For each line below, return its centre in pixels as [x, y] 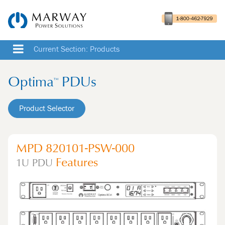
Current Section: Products [77, 49]
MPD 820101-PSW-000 [75, 149]
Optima [31, 83]
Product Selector [47, 108]
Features [75, 163]
